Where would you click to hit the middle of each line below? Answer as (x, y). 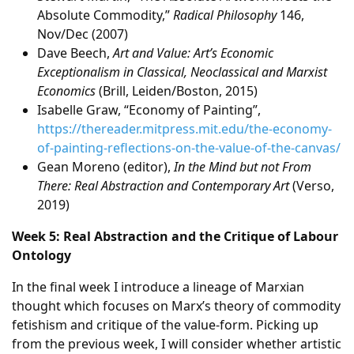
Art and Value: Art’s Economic (193, 53)
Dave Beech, (75, 53)
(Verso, (312, 186)
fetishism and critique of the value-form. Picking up (165, 325)
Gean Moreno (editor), (105, 167)
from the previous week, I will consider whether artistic (177, 344)
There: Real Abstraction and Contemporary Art (163, 186)
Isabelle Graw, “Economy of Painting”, (149, 110)
